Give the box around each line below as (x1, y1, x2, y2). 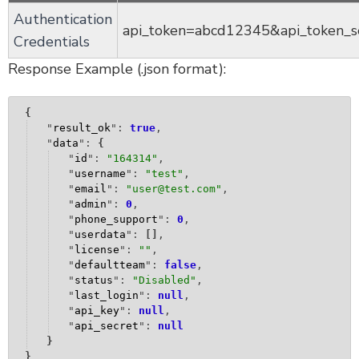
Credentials (14, 31, 90, 51)
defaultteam (75, 258, 145, 271)
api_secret (75, 319, 139, 332)
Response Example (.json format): (8, 58, 226, 79)
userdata (75, 228, 126, 240)
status (75, 273, 113, 286)
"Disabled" (132, 273, 196, 286)
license (75, 243, 119, 256)
